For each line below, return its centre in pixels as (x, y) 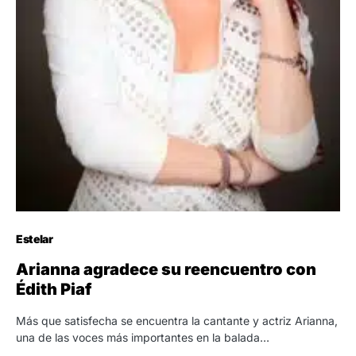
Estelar (35, 238)
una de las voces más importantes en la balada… (143, 337)
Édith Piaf (54, 289)
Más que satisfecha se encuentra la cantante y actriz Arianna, (177, 320)
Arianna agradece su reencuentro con (166, 269)
